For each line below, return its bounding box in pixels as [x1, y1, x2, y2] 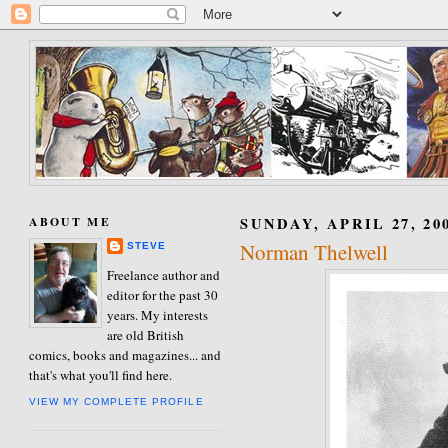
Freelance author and [107, 265, 221, 284]
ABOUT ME [29, 212, 111, 230]
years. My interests [107, 305, 209, 324]
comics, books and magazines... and [29, 345, 222, 364]
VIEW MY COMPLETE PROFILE [29, 396, 204, 408]
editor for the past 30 [107, 285, 219, 304]
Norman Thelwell [240, 238, 389, 267]
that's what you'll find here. [29, 365, 173, 384]
